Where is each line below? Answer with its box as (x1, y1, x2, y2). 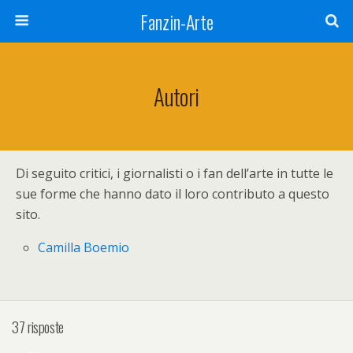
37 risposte (12, 315, 64, 337)
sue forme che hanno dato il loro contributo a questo (16, 185, 329, 203)
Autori (154, 80, 199, 113)
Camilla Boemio (38, 239, 130, 256)
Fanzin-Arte (139, 7, 214, 35)
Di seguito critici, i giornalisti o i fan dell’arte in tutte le (16, 165, 333, 182)
